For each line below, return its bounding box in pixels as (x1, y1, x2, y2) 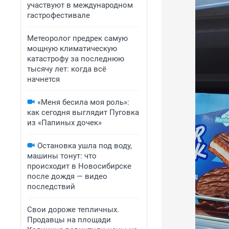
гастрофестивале (27, 11, 90, 20)
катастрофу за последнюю (27, 54, 124, 63)
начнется (27, 75, 60, 84)
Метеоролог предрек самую (27, 34, 128, 43)
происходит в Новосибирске (27, 162, 131, 171)
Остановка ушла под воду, (37, 141, 132, 150)
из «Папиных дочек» (27, 118, 102, 127)
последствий (27, 182, 75, 191)
